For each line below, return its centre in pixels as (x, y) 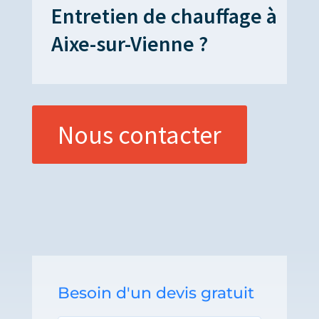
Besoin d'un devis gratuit (156, 293)
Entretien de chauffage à (164, 15)
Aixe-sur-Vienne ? (129, 43)
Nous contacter (139, 135)
